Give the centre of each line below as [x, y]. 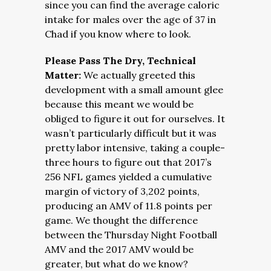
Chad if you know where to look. [118, 34]
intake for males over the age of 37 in [130, 19]
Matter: [64, 75]
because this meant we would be [119, 104]
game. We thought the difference [121, 220]
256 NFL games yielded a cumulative [128, 177]
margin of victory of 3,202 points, [122, 191]
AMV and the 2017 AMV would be [119, 249]
